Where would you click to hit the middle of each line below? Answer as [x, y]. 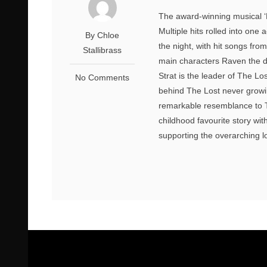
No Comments [103, 77]
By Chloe [103, 35]
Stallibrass [103, 50]
